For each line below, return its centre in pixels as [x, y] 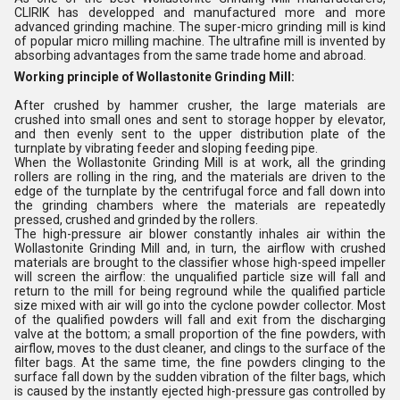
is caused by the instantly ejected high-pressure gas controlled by [200, 391]
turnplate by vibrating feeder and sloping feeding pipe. [166, 148]
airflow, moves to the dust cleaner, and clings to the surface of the [200, 348]
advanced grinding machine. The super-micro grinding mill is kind [200, 26]
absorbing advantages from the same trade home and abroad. [192, 55]
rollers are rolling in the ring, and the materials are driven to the [200, 176]
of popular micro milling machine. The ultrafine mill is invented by [200, 41]
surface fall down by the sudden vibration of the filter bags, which [200, 376]
